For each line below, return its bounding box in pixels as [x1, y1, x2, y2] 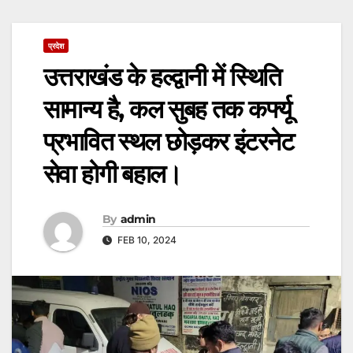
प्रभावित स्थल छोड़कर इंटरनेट [43, 126, 293, 158]
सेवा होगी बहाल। [43, 158, 181, 190]
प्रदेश [48, 41, 64, 51]
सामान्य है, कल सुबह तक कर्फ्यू [43, 94, 291, 125]
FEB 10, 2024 [115, 233, 176, 246]
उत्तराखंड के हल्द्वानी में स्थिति [43, 61, 281, 93]
